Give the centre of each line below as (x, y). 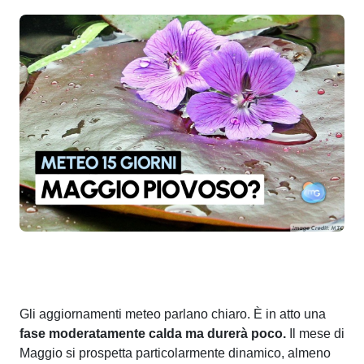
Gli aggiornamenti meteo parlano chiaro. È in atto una (173, 314)
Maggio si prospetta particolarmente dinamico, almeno (175, 353)
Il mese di (315, 333)
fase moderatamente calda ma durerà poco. (153, 333)
